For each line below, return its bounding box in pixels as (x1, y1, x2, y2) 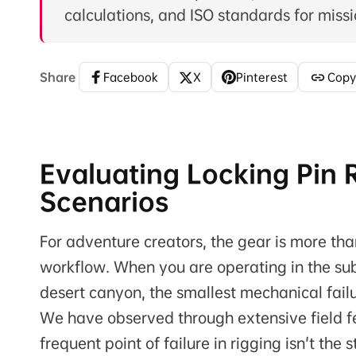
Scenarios (40, 186, 168, 219)
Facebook (103, 70, 158, 85)
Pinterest (236, 70, 288, 85)
